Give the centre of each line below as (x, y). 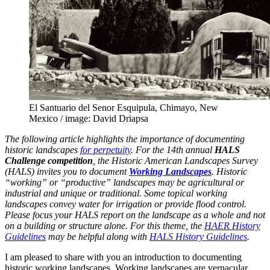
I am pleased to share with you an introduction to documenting (123, 257)
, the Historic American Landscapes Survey (175, 160)
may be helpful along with (98, 236)
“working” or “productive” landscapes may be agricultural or (124, 182)
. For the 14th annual (173, 149)
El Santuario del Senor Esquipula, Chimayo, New (124, 107)
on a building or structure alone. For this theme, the (105, 225)
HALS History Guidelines (198, 236)
